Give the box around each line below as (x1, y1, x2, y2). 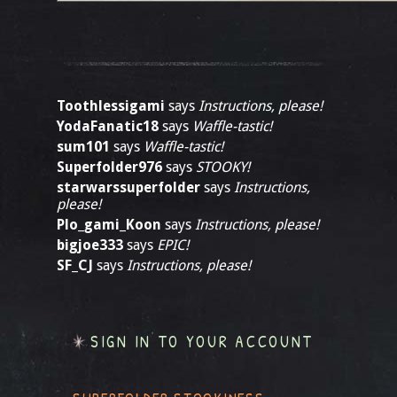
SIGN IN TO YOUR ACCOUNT (90, 331, 315, 353)
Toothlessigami (57, 97, 165, 114)
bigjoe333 (57, 237, 123, 253)
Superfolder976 (57, 159, 162, 175)
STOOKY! (196, 159, 250, 175)
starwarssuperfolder (57, 179, 200, 196)
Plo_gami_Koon (57, 216, 161, 233)
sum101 (57, 138, 110, 155)
